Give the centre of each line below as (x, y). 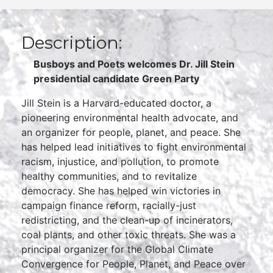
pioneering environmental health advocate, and (130, 118)
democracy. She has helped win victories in (121, 191)
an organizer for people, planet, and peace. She (131, 132)
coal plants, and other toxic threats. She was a (129, 235)
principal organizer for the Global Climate (117, 249)
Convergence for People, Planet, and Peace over (133, 264)
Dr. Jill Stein (207, 64)
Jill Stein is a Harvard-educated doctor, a (116, 103)
